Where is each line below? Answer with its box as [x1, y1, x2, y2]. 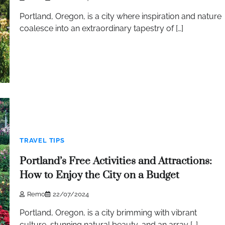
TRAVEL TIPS [20, 136, 65, 144]
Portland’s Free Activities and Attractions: [20, 154, 212, 168]
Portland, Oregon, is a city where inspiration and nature [20, 12, 221, 22]
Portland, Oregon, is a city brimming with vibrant [20, 208, 197, 218]
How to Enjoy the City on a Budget [20, 168, 179, 182]
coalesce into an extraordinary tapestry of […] [20, 24, 183, 34]
